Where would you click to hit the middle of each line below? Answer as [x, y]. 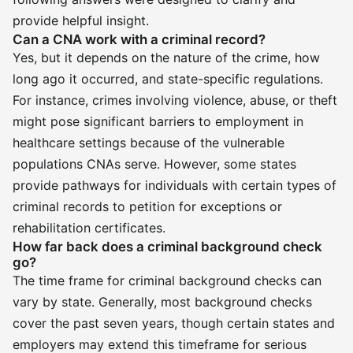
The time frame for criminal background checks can [167, 281]
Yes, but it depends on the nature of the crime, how [166, 58]
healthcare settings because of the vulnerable [149, 143]
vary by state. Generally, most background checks [162, 302]
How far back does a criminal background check [167, 247]
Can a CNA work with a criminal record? [139, 39]
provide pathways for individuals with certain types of [175, 185]
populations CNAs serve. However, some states [154, 164]
